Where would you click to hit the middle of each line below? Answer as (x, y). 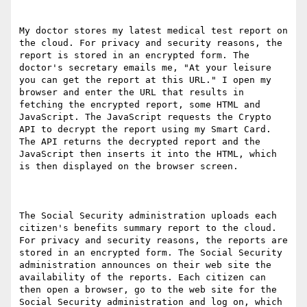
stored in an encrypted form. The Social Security (151, 253)
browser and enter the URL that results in (132, 93)
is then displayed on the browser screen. (129, 167)
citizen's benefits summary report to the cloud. (148, 228)
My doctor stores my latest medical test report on (153, 31)
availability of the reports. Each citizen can (143, 278)
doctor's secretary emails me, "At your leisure (145, 68)
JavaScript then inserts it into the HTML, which (148, 154)
